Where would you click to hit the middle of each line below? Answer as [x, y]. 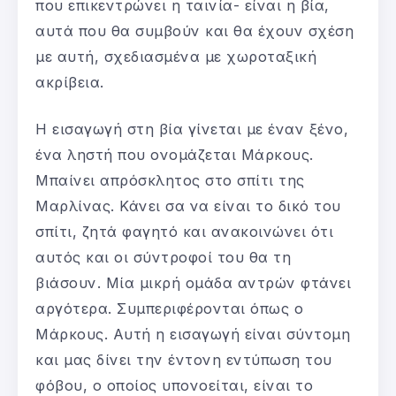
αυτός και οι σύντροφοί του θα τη [163, 257]
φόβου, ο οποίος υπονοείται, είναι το [174, 385]
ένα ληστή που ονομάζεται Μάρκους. [175, 154]
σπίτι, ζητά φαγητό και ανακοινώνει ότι [184, 231]
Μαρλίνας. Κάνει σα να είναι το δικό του [188, 206]
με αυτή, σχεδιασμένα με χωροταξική [176, 56]
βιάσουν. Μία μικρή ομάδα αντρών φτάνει [193, 282]
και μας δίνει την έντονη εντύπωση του [184, 359]
